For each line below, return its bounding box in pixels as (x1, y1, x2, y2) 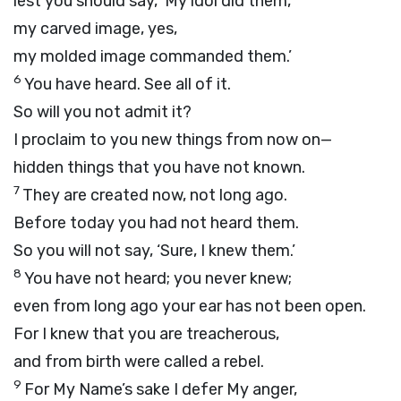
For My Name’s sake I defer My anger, (24, 380, 297, 399)
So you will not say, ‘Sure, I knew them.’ (13, 241, 295, 260)
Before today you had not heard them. (13, 213, 299, 233)
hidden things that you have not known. (13, 158, 305, 177)
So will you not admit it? (13, 102, 192, 122)
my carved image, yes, (13, 19, 177, 38)
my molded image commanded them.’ (13, 47, 292, 66)
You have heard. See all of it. (24, 74, 231, 94)
